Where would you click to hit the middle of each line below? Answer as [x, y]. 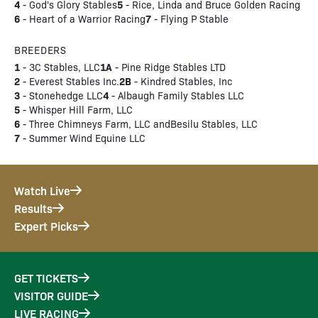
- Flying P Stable [190, 18]
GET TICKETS [46, 278]
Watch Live [42, 190]
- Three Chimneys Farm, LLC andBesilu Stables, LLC [139, 124]
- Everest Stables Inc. [70, 81]
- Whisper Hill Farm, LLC [76, 109]
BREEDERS [40, 50]
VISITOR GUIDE [51, 295]
